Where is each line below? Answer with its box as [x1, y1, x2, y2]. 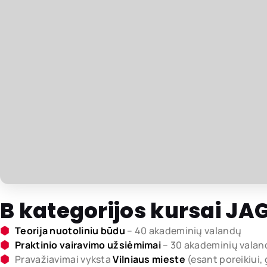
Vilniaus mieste [113, 252, 185, 266]
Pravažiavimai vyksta [15, 252, 113, 266]
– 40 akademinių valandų [125, 223, 242, 237]
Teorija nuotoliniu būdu [15, 223, 125, 237]
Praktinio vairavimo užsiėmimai [15, 238, 162, 252]
